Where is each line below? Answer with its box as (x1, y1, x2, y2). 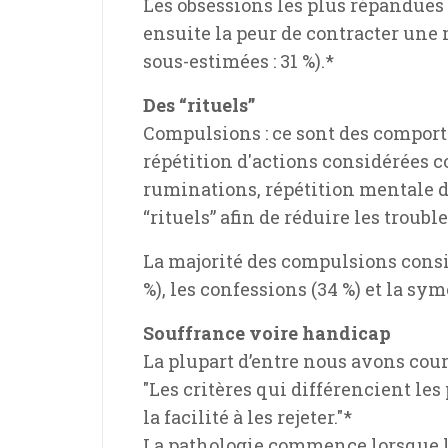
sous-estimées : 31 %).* (143, 49, 334, 74)
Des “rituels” (143, 93, 255, 118)
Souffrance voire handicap (143, 321, 391, 346)
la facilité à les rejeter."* (143, 405, 352, 430)
